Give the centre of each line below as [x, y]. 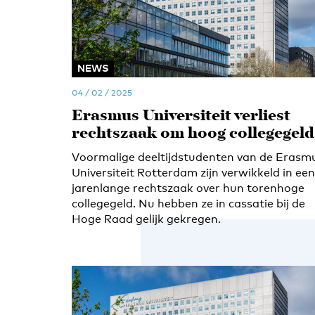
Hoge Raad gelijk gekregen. [146, 219]
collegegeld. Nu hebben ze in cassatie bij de [188, 204]
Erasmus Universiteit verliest [181, 116]
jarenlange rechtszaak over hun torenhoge [188, 188]
